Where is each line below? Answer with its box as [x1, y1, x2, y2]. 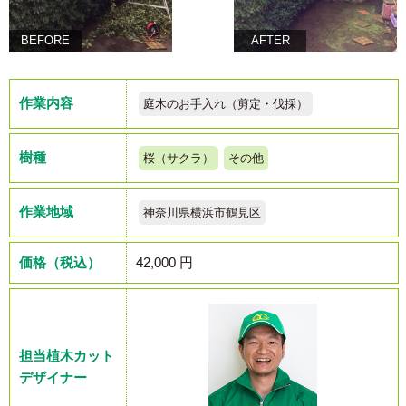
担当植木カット [19, 348, 114, 364]
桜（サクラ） [143, 151, 214, 166]
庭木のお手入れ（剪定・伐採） [143, 97, 308, 111]
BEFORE [21, 34, 71, 48]
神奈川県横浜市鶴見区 [143, 206, 261, 220]
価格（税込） [19, 255, 101, 271]
